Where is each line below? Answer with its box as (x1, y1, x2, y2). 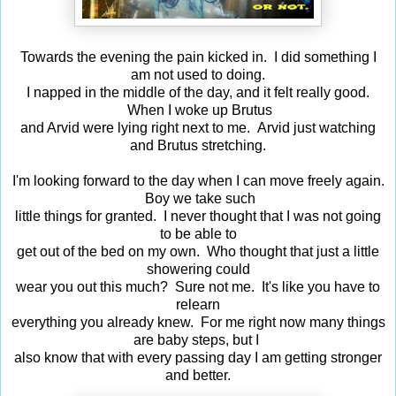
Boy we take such (141, 190, 255, 206)
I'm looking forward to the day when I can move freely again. (11, 172, 385, 188)
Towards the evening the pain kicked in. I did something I (19, 49, 377, 65)
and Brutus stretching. (130, 137, 266, 153)
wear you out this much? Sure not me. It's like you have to (16, 278, 380, 294)
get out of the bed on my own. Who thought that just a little (17, 243, 379, 259)
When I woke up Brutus (124, 102, 272, 118)
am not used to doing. (131, 66, 265, 82)
